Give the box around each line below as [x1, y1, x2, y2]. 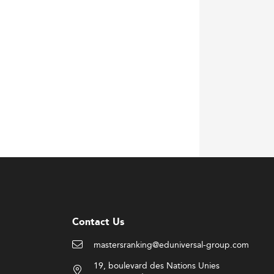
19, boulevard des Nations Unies [94, 258, 220, 272]
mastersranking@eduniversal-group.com [94, 237, 249, 251]
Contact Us [72, 214, 124, 230]
